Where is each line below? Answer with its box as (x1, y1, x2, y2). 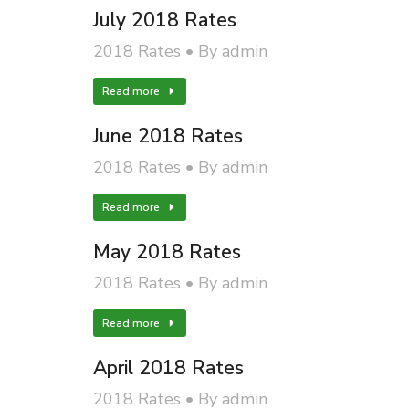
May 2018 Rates (92, 239, 241, 265)
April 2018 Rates (92, 355, 244, 381)
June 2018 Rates (92, 123, 243, 149)
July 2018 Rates (92, 7, 236, 33)
